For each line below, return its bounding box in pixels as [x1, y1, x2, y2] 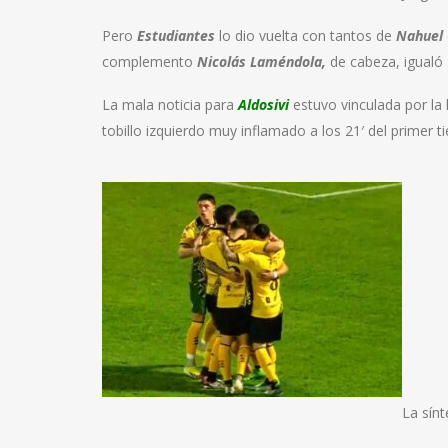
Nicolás [197, 51, 246, 71]
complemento [102, 51, 197, 71]
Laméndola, [250, 51, 326, 71]
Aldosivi [238, 94, 289, 114]
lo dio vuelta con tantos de [215, 25, 396, 45]
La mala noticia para [102, 94, 238, 114]
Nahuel [396, 25, 443, 45]
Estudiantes [137, 25, 215, 45]
